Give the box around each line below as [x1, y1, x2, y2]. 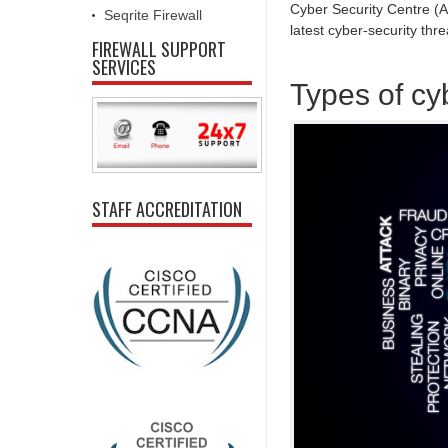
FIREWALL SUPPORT [92, 35, 226, 62]
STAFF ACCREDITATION [92, 196, 242, 223]
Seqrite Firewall [104, 6, 202, 23]
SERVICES [92, 53, 156, 80]
